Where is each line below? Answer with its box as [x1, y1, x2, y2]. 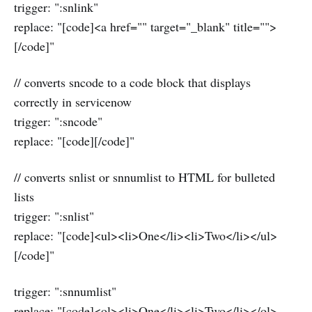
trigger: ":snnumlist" [14, 283, 116, 300]
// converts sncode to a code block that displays [14, 74, 251, 91]
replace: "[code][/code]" [14, 132, 134, 150]
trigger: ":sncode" [14, 113, 102, 130]
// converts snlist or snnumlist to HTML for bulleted [14, 169, 275, 186]
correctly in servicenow [14, 93, 132, 111]
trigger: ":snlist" [14, 208, 94, 225]
